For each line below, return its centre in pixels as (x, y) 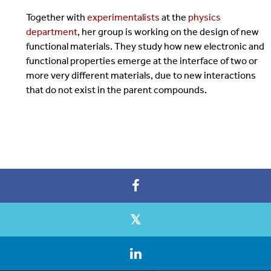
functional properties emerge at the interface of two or (142, 60)
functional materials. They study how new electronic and (145, 46)
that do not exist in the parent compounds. (117, 90)
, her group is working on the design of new (168, 31)
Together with (56, 17)
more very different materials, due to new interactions (141, 75)
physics (204, 17)
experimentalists (124, 17)
